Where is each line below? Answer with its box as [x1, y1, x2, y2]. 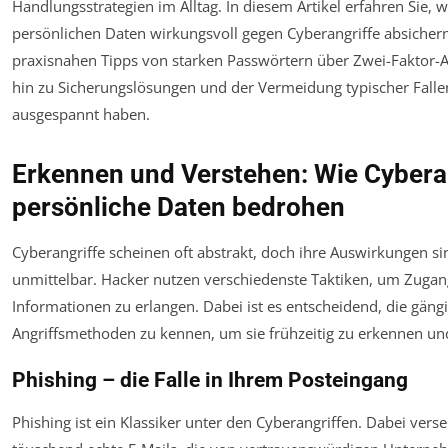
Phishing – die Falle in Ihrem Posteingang [12, 368, 408, 393]
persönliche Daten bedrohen [12, 192, 345, 223]
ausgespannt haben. [12, 104, 150, 125]
